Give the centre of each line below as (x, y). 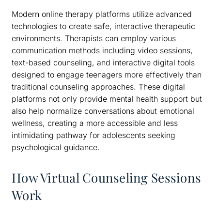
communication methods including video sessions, (102, 50)
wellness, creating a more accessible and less (95, 123)
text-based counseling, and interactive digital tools (103, 62)
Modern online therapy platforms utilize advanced (102, 14)
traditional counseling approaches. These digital (98, 86)
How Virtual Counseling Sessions (107, 177)
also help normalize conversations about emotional (103, 111)
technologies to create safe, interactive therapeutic (103, 26)
